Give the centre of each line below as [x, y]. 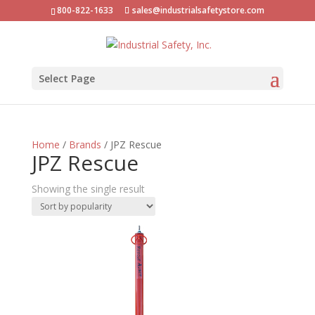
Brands [85, 144]
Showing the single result [88, 189]
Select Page [66, 78]
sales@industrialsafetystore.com [198, 10]
